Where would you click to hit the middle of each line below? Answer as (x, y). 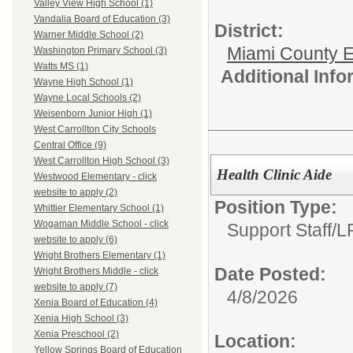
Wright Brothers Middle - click (96, 271)
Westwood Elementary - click (95, 177)
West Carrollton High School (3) (102, 161)
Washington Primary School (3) (100, 51)
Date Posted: (270, 275)
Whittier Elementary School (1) (99, 208)
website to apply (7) (76, 287)
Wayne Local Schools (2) (87, 98)
